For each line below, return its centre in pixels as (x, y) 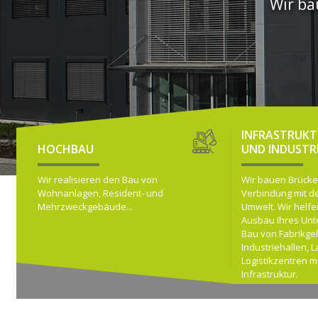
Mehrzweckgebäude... (85, 207)
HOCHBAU (66, 149)
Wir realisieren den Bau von (98, 180)
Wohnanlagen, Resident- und (100, 193)
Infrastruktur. (270, 274)
